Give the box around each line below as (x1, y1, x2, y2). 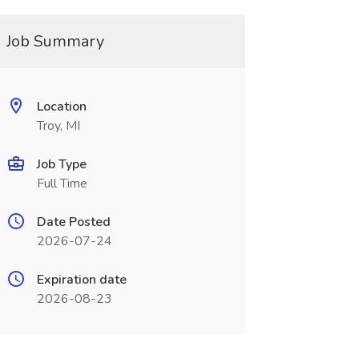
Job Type (36, 155, 87, 173)
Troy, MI (36, 117, 80, 135)
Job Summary (6, 30, 104, 52)
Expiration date (36, 271, 127, 288)
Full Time (36, 175, 87, 192)
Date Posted (36, 213, 111, 231)
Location (36, 98, 87, 115)
